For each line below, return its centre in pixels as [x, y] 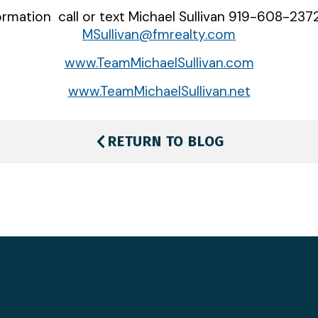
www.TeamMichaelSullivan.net [159, 92]
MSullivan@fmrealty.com [159, 34]
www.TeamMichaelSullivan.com [159, 63]
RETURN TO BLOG [166, 142]
